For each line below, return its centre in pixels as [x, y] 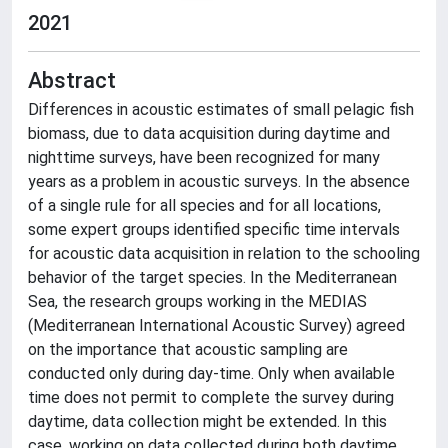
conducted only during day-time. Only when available [211, 373]
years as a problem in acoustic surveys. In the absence [219, 181]
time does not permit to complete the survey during [211, 397]
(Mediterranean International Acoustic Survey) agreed [216, 325]
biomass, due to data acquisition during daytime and [209, 133]
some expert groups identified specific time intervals [214, 229]
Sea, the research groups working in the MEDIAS [197, 301]
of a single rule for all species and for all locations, [204, 205]
